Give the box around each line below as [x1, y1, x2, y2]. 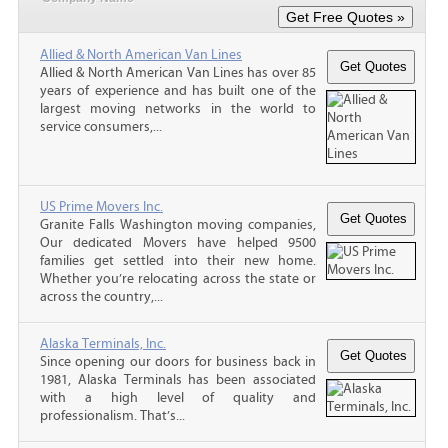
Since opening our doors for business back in [40, 353, 316, 370]
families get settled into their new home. [40, 252, 316, 269]
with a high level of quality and [40, 389, 316, 406]
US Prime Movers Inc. [40, 198, 163, 215]
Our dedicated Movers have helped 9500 [40, 234, 316, 251]
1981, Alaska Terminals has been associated [40, 371, 316, 388]
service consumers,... [40, 118, 162, 135]
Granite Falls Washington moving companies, [40, 216, 316, 233]
